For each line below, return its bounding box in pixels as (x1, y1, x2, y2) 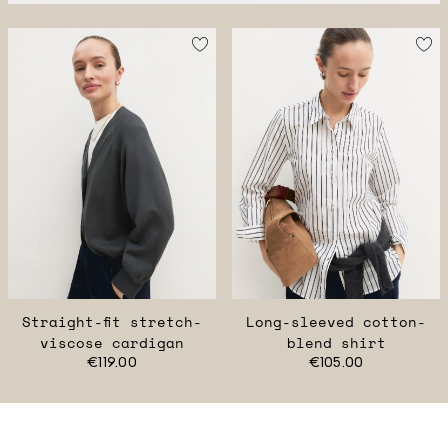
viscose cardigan (40, 331, 184, 353)
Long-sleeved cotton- (246, 310, 426, 332)
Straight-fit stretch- (22, 310, 202, 332)
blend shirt (286, 331, 386, 353)
